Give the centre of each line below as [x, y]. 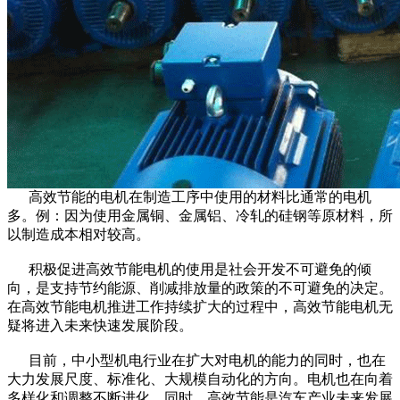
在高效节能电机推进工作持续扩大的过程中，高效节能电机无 [200, 306]
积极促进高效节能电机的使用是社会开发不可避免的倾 [189, 269]
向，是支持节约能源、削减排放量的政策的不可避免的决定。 [200, 287]
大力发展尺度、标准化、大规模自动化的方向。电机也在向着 [200, 379]
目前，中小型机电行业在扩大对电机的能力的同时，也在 [196, 360]
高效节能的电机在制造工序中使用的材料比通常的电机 [189, 196]
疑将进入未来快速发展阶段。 [100, 325]
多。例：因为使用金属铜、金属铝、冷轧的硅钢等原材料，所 [200, 215]
